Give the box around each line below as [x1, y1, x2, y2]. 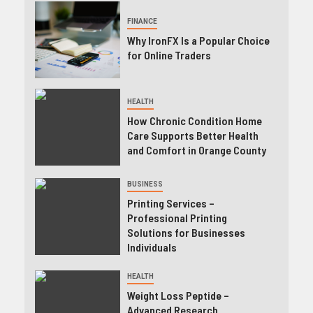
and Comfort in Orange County [126, 143, 266, 156]
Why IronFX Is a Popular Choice [126, 34, 270, 48]
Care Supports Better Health [126, 128, 259, 142]
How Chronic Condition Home [126, 113, 262, 127]
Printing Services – [126, 196, 214, 210]
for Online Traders [126, 48, 211, 62]
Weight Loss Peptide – [126, 288, 229, 302]
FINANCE [126, 17, 157, 26]
